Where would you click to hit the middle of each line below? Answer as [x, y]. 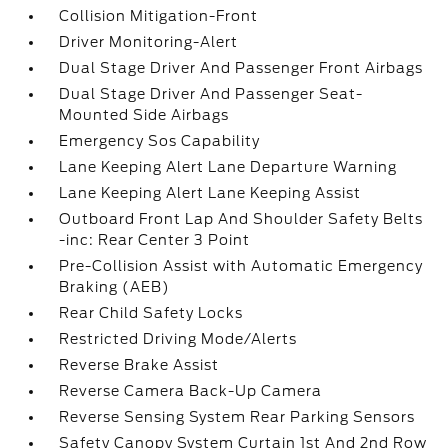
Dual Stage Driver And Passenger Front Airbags [241, 68]
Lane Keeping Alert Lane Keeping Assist [210, 193]
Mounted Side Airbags [144, 115]
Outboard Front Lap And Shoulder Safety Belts [241, 219]
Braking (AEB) [115, 287]
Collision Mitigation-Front [159, 16]
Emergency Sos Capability [160, 141]
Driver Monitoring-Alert [149, 42]
